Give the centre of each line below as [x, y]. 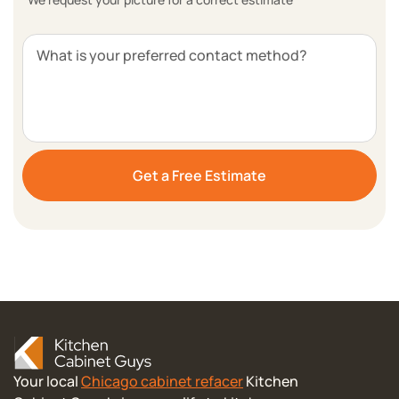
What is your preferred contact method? [172, 55]
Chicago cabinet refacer [162, 381]
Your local [47, 381]
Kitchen [271, 381]
